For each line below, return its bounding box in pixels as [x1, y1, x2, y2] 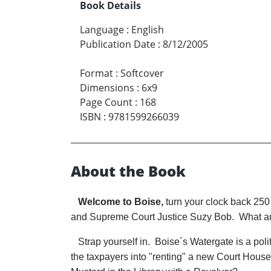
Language [80, 23, 124, 37]
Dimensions [80, 81, 134, 95]
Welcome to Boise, [71, 197, 163, 207]
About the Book [71, 161, 186, 181]
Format [80, 67, 113, 80]
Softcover [120, 67, 164, 80]
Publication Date [80, 38, 155, 51]
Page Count [80, 96, 132, 109]
